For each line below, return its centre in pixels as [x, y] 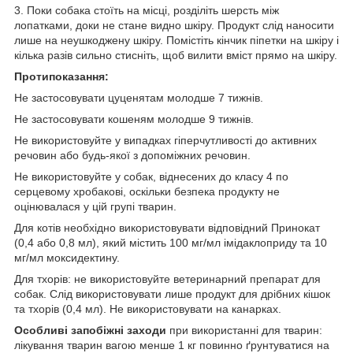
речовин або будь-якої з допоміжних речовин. [132, 155]
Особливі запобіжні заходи [90, 330]
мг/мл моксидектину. [67, 257]
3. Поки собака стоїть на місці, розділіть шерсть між [147, 10]
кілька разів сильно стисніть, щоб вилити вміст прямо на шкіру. [176, 55]
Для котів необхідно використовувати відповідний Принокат [167, 227]
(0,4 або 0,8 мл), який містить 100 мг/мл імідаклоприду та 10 [171, 242]
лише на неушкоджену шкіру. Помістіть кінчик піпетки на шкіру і [176, 40]
